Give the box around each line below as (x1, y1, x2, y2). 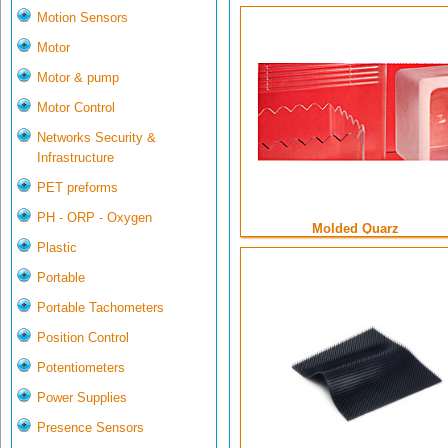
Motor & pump (37, 70, 119, 86)
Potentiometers (37, 360, 125, 376)
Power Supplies (37, 390, 127, 406)
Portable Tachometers (37, 300, 164, 316)
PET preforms (37, 180, 118, 196)
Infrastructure (37, 150, 114, 166)
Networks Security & (37, 130, 156, 146)
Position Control (37, 330, 129, 346)
